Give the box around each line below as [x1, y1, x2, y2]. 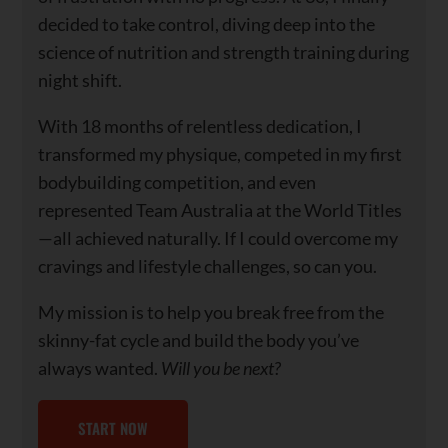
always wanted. [38, 356, 162, 379]
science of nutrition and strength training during [38, 40, 410, 63]
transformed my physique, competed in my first [38, 142, 403, 165]
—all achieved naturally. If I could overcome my [38, 226, 399, 249]
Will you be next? [161, 356, 282, 379]
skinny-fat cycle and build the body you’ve [38, 328, 360, 351]
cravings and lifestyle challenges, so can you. [38, 254, 378, 277]
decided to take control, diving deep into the [38, 12, 376, 35]
